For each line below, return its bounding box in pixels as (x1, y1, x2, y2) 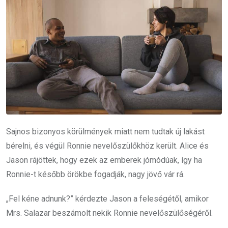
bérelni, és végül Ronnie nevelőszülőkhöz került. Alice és (6, 141, 209, 151)
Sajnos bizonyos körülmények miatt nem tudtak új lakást (6, 127, 205, 136)
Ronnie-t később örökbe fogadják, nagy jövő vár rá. (6, 169, 185, 179)
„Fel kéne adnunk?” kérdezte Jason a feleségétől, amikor (6, 194, 209, 204)
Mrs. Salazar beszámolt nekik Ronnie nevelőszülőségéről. (6, 208, 213, 218)
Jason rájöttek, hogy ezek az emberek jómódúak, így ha (6, 155, 202, 165)
